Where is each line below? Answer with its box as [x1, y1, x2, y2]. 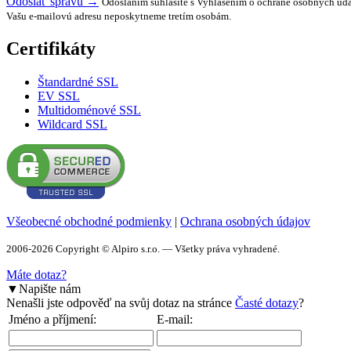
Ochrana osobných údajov [180, 214, 310, 228]
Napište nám [19, 281, 81, 295]
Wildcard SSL [38, 117, 107, 131]
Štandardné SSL [38, 74, 118, 89]
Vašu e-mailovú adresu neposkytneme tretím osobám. [6, 9, 231, 22]
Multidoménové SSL [38, 103, 141, 117]
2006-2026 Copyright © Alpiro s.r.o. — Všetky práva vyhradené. [6, 242, 280, 255]
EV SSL [38, 89, 80, 103]
